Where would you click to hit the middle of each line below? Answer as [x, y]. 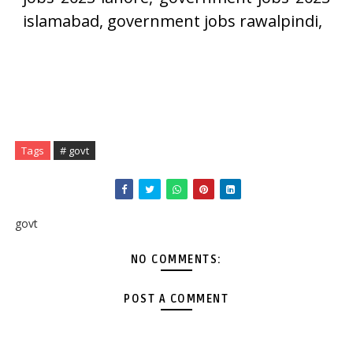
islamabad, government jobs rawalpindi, [172, 21]
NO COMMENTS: [176, 260]
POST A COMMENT [176, 299]
